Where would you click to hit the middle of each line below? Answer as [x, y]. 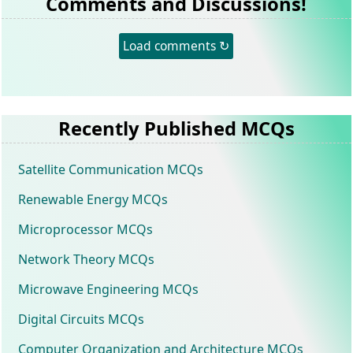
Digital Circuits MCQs [82, 319]
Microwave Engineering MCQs [109, 289]
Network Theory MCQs [87, 259]
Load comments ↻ [176, 45]
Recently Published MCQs [176, 128]
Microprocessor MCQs [86, 229]
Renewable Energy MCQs [93, 199]
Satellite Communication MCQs [111, 169]
